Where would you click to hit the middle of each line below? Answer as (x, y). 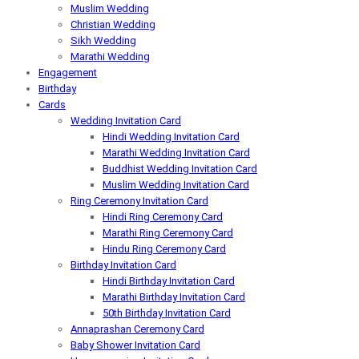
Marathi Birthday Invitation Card (174, 297)
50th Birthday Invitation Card (167, 313)
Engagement (68, 73)
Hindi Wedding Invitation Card (171, 137)
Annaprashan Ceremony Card (137, 329)
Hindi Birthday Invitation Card (169, 281)
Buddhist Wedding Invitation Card (180, 169)
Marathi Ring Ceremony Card (168, 233)
